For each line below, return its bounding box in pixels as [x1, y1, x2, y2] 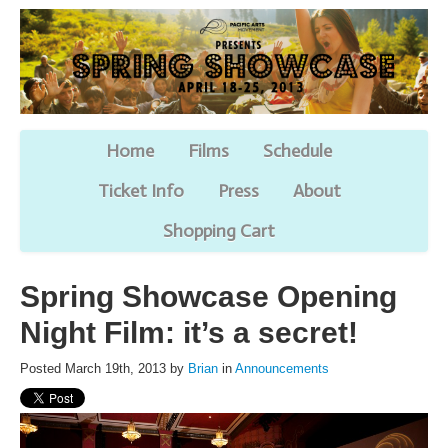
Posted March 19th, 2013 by [20, 360, 188, 376]
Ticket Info [97, 179, 184, 202]
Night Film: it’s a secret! [20, 315, 358, 349]
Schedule [263, 139, 332, 162]
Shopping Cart [163, 219, 275, 242]
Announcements [235, 360, 329, 376]
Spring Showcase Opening [20, 279, 397, 313]
